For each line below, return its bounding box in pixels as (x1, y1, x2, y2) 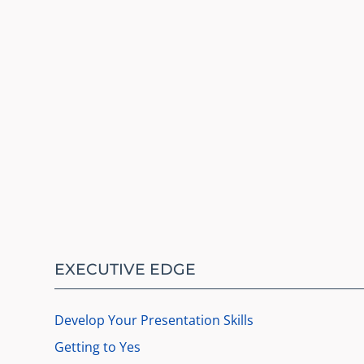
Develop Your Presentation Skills (54, 311, 254, 330)
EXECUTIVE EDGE (54, 258, 197, 279)
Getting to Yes (54, 338, 141, 357)
